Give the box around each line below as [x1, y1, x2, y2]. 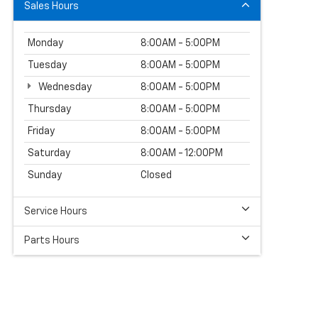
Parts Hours [24, 235, 79, 246]
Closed [141, 170, 172, 180]
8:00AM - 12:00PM [141, 148, 223, 158]
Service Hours [24, 206, 87, 216]
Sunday [28, 170, 62, 180]
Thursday [28, 104, 71, 114]
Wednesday [36, 82, 92, 92]
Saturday [28, 148, 70, 158]
